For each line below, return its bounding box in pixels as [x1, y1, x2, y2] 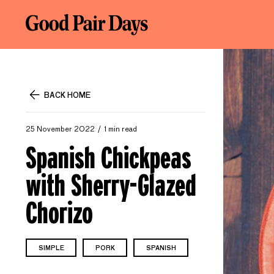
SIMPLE [38, 245, 64, 251]
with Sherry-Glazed [26, 168, 196, 202]
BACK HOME [44, 92, 91, 100]
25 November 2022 [26, 126, 95, 133]
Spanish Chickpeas [26, 141, 191, 174]
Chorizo [26, 196, 93, 229]
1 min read [104, 126, 137, 133]
